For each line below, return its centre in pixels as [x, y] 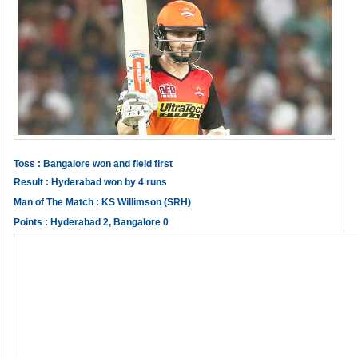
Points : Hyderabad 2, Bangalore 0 [91, 222]
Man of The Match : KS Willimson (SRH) [102, 202]
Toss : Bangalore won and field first [93, 164]
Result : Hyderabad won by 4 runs [90, 182]
